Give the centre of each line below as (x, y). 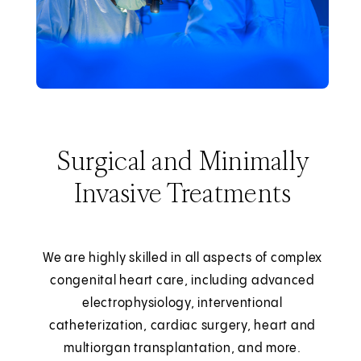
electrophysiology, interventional (183, 303)
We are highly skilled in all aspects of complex (183, 258)
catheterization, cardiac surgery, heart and (183, 326)
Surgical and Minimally (183, 160)
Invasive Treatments (183, 192)
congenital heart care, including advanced (183, 280)
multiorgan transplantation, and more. (183, 348)
